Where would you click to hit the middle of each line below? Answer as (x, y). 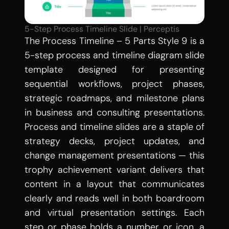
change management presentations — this (114, 155)
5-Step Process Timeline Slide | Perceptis (102, 29)
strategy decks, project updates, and (114, 141)
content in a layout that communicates (114, 184)
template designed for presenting (114, 70)
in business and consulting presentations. (114, 112)
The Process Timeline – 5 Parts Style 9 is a (114, 41)
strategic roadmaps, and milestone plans (114, 98)
